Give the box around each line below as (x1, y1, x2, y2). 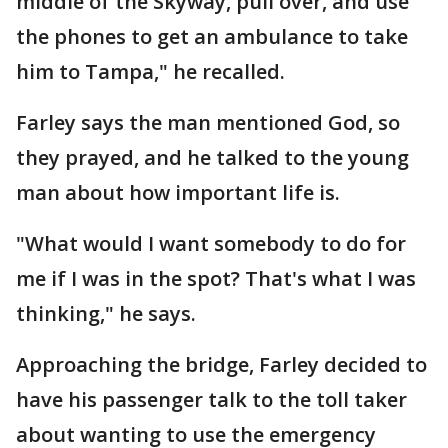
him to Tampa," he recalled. (16, 58, 285, 85)
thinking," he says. (16, 300, 196, 327)
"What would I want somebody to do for (16, 230, 406, 257)
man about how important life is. (16, 179, 340, 206)
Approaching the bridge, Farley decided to (16, 351, 427, 378)
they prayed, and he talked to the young (16, 144, 409, 171)
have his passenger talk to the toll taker (16, 386, 407, 413)
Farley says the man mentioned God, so (16, 109, 400, 136)
